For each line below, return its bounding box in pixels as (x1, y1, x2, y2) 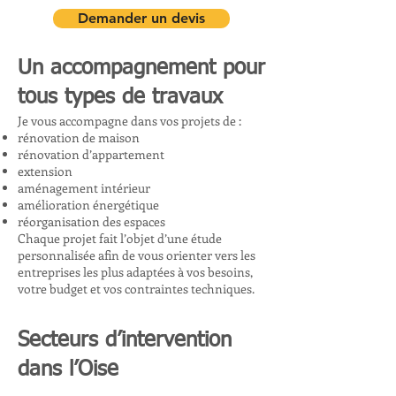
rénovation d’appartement (18, 146, 164, 163)
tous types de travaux (18, 87, 223, 108)
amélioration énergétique (18, 196, 159, 213)
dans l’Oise (18, 359, 118, 380)
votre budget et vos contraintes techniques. (18, 280, 255, 297)
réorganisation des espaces (18, 213, 165, 230)
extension (18, 163, 72, 179)
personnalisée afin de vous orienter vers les (18, 247, 255, 263)
